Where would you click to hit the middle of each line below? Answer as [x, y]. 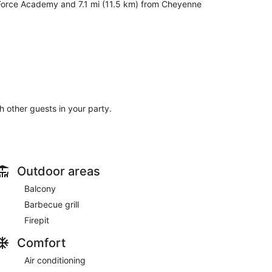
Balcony [40, 188]
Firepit [37, 220]
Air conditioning [55, 260]
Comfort [41, 243]
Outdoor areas [59, 171]
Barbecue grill [52, 204]
